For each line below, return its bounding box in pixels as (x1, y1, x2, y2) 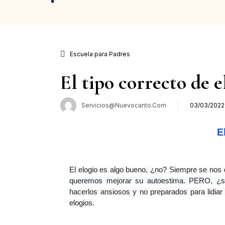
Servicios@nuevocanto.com (81, 101, 166, 109)
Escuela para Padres (70, 50, 130, 58)
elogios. (69, 198, 94, 207)
